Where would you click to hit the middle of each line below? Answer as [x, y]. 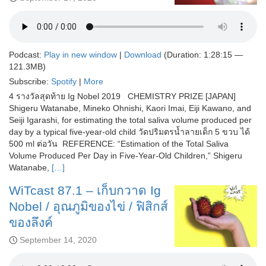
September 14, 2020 [58, 240]
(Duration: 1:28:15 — [202, 54]
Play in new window [80, 54]
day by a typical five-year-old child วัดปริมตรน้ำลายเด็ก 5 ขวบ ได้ [129, 132]
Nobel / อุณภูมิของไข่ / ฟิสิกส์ [88, 206]
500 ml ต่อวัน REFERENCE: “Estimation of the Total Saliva [119, 143]
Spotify [64, 81]
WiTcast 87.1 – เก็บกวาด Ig [85, 190]
